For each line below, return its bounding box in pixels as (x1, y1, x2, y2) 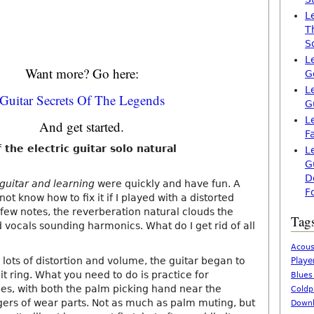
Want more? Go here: (25, 64, 139, 82)
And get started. (39, 118, 124, 135)
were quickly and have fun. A (95, 178, 240, 189)
